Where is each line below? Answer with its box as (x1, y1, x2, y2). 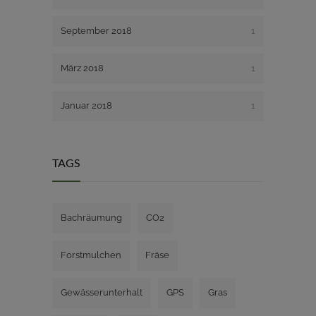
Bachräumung (61, 212, 122, 223)
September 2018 (61, 25, 132, 36)
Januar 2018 (61, 99, 112, 111)
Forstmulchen (61, 249, 121, 260)
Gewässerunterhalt (61, 286, 142, 298)
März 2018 (61, 62, 104, 73)
